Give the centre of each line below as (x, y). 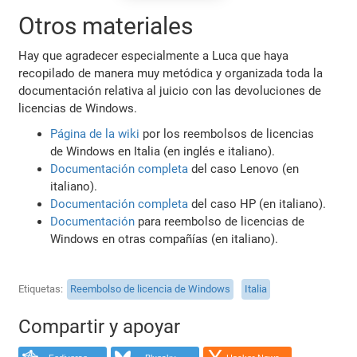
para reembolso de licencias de (220, 221)
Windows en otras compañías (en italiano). (165, 239)
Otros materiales (106, 25)
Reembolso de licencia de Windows (151, 289)
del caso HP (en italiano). (257, 204)
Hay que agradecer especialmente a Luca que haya (154, 55)
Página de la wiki (95, 133)
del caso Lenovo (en (244, 169)
